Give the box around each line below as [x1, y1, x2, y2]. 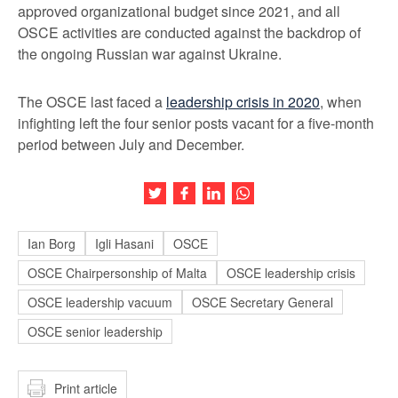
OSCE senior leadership [28, 322, 163, 340]
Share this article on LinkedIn [225, 181, 390, 196]
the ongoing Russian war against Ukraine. [18, 44, 282, 64]
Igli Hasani [95, 235, 154, 252]
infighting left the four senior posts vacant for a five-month [18, 113, 374, 133]
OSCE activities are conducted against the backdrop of [18, 22, 361, 43]
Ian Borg [28, 235, 76, 252]
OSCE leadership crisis [227, 264, 355, 282]
